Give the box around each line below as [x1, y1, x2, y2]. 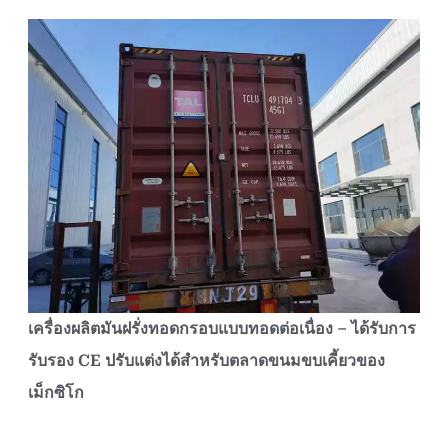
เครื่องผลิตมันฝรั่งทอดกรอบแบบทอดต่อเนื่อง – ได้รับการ [28, 318, 416, 338]
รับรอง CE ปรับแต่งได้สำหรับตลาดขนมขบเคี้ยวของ [28, 350, 385, 370]
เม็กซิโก [28, 382, 84, 402]
